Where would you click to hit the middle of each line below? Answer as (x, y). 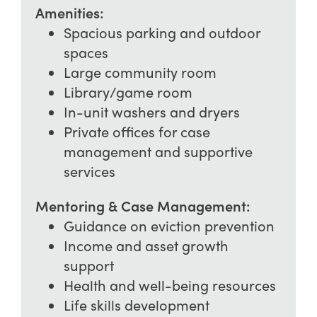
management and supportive (158, 151)
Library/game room (128, 91)
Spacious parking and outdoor (162, 32)
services (89, 171)
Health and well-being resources (169, 284)
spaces (86, 52)
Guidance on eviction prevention (169, 225)
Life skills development (136, 304)
